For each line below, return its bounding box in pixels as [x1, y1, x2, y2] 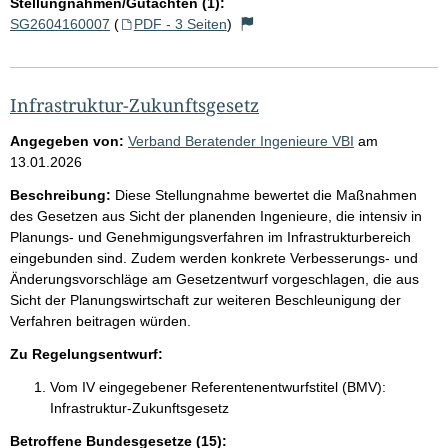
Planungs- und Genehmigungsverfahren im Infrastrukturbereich [10, 228, 411, 245]
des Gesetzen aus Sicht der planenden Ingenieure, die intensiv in [10, 207, 422, 224]
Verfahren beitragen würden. [10, 312, 191, 329]
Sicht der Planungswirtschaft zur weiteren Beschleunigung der [10, 291, 401, 308]
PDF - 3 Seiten [133, 15, 227, 32]
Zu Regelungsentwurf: [10, 345, 163, 362]
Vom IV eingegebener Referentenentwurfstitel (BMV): [50, 378, 386, 395]
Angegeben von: [10, 132, 124, 149]
